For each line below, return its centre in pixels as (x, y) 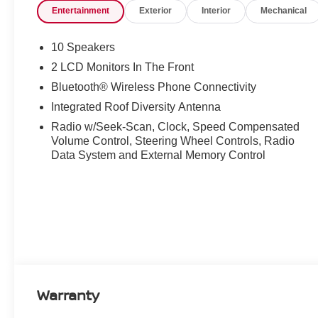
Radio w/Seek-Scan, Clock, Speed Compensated (176, 126)
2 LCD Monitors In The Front (123, 67)
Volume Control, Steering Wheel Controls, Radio (173, 141)
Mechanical (284, 11)
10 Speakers (83, 47)
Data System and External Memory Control (159, 155)
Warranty (68, 295)
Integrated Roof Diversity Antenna (136, 106)
